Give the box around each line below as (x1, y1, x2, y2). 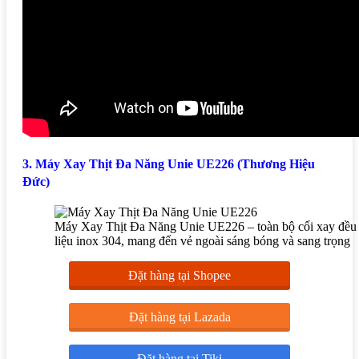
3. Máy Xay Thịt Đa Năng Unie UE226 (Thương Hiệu (22, 157, 315, 171)
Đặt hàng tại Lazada (128, 309, 231, 324)
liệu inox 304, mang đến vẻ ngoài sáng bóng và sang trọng (54, 233, 350, 248)
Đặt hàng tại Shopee (128, 268, 231, 282)
